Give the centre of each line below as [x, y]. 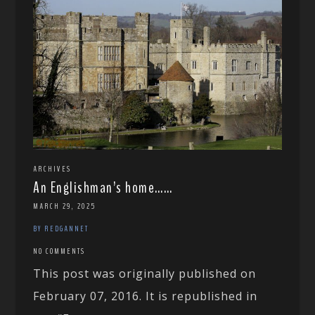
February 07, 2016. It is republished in [146, 296]
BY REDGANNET [61, 229]
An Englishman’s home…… [103, 188]
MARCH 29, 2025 [65, 206]
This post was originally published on [145, 274]
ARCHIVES [52, 169]
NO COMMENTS [59, 251]
